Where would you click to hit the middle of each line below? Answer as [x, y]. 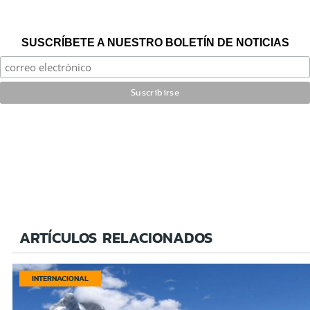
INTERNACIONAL [60, 278]
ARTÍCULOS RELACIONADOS [116, 237]
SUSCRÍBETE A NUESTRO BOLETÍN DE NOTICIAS [155, 42]
